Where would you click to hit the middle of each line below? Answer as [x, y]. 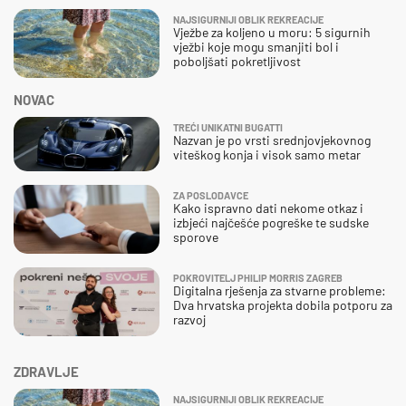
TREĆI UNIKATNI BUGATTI [228, 127]
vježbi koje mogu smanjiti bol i [256, 46]
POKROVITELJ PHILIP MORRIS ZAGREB [258, 277]
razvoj [189, 319]
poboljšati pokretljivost [237, 61]
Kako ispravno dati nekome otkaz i [268, 208]
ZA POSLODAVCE [211, 195]
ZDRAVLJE [46, 371]
